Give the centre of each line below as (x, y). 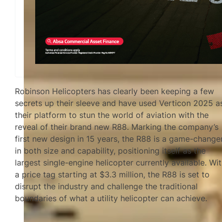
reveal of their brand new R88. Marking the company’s (117, 127)
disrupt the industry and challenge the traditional (107, 187)
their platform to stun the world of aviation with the (112, 115)
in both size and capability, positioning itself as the (111, 151)
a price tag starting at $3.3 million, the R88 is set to (112, 175)
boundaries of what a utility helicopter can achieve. (111, 198)
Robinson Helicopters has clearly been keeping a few (115, 91)
